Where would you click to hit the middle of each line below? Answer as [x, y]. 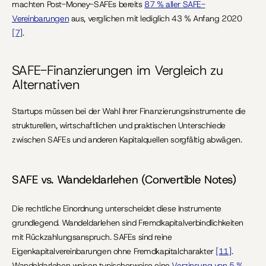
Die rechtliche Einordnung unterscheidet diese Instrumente [117, 208]
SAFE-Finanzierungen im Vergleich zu [117, 70]
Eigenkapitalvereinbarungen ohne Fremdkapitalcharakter [114, 251]
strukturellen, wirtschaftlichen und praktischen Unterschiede [119, 125]
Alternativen [46, 85]
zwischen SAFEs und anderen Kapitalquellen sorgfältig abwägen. [127, 140]
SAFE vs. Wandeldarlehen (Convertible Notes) [124, 180]
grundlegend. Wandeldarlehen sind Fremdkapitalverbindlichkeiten [128, 223]
